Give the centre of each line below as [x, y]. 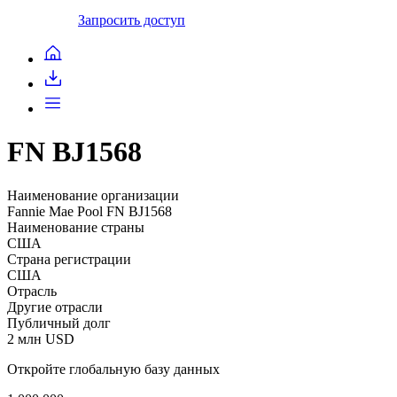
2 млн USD [41, 339]
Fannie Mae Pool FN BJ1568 [90, 211]
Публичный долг [59, 323]
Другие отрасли [55, 307]
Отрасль [32, 291]
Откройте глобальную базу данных [113, 369]
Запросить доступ [132, 19]
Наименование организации [93, 195]
